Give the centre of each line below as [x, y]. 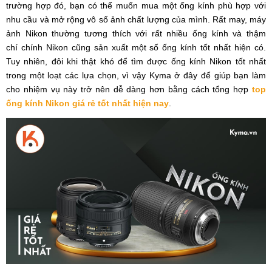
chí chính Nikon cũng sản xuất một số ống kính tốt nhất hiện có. [136, 48]
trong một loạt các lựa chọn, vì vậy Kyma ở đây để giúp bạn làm [136, 76]
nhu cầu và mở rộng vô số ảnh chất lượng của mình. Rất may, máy [136, 20]
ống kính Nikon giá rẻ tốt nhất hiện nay [87, 104]
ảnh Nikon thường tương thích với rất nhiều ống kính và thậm [136, 34]
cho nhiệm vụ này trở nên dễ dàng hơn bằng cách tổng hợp [129, 90]
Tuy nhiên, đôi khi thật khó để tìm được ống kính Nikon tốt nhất [136, 62]
